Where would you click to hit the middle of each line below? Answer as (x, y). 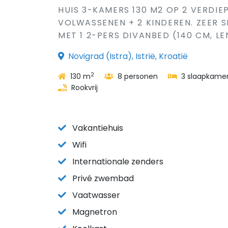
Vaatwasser (96, 195)
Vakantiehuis (98, 128)
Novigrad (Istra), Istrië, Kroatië (128, 56)
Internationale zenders (118, 162)
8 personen (137, 76)
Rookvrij (83, 88)
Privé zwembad (103, 178)
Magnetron (95, 212)
